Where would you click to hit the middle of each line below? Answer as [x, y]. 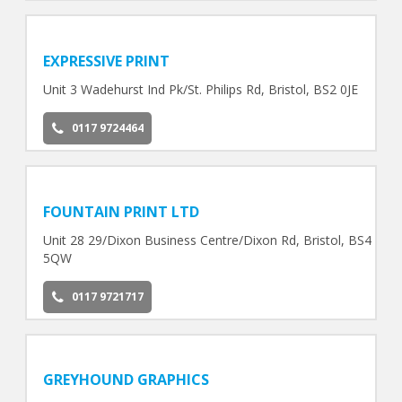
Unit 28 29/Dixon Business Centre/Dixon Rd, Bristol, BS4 [207, 240]
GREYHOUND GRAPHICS [126, 380]
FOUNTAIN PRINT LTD [121, 211]
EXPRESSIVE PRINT [106, 61]
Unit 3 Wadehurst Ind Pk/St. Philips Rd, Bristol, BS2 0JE [200, 89]
